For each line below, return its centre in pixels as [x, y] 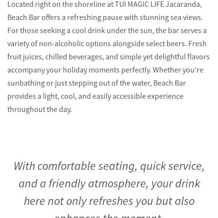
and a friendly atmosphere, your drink [109, 183]
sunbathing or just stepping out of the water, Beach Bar [97, 83]
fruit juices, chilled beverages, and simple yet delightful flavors [109, 57]
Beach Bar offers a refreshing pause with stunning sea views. [105, 17]
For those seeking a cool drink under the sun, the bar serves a [107, 30]
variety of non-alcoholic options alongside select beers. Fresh [107, 44]
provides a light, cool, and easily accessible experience [95, 96]
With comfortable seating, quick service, [109, 166]
